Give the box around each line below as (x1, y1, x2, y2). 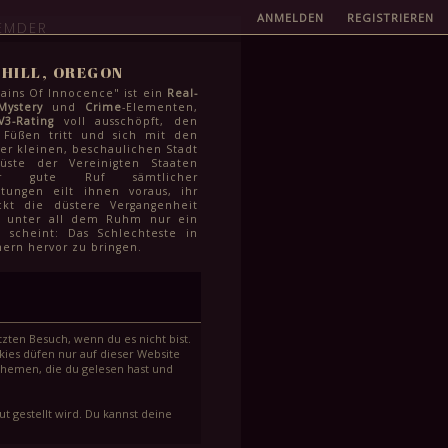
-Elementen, (122, 100, 198, 114)
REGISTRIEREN (347, 10, 434, 25)
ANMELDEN (257, 10, 324, 25)
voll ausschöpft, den (54, 114, 199, 128)
